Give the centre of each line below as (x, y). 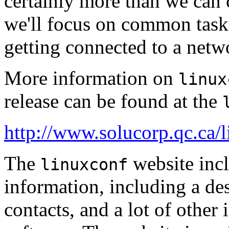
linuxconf (84, 164)
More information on (91, 78)
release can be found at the (113, 101)
